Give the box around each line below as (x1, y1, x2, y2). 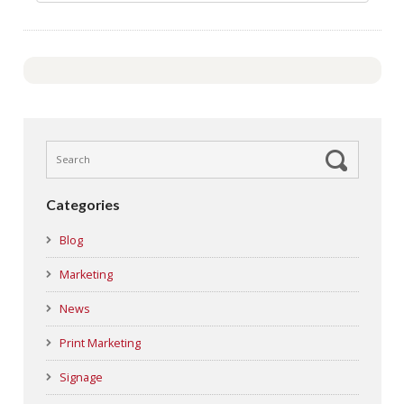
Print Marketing (59, 335, 141, 351)
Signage (59, 369, 103, 385)
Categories (45, 195, 120, 213)
